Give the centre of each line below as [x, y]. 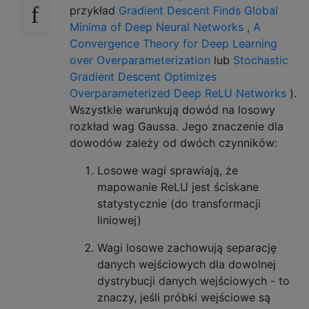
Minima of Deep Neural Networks [157, 27]
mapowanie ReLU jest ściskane [178, 187]
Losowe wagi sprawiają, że [168, 170]
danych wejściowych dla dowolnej [187, 264]
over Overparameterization [140, 60]
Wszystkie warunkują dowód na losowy [172, 110]
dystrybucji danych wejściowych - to [193, 281]
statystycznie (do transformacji [179, 203]
